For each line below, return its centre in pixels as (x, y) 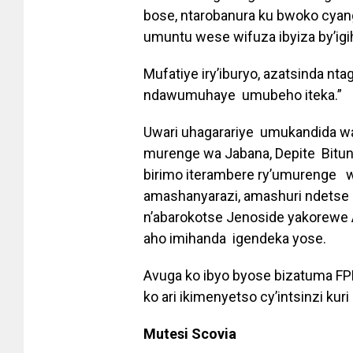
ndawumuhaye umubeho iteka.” (243, 95)
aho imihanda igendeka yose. (235, 238)
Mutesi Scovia (191, 334)
